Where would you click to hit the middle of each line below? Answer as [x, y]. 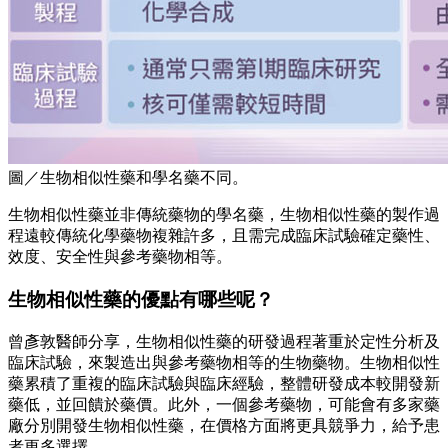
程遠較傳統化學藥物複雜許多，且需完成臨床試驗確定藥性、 [224, 236]
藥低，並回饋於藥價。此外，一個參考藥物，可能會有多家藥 [224, 404]
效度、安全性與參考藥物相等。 [120, 257]
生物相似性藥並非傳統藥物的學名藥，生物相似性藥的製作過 [224, 215]
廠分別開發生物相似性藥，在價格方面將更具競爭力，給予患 [224, 425]
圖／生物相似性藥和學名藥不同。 [128, 178]
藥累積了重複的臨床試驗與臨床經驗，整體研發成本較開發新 [224, 383]
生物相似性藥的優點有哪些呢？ [141, 299]
